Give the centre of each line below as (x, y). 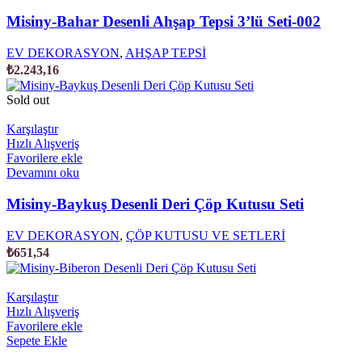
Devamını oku (43, 173)
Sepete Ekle (37, 340)
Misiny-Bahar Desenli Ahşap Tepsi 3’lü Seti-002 (164, 22)
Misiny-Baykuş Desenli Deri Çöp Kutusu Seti (155, 204)
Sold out (28, 100)
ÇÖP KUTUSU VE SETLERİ (206, 235)
